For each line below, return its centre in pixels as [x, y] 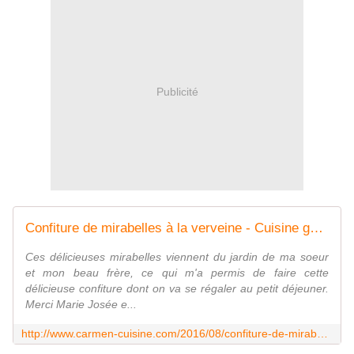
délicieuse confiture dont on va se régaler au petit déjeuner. [177, 289]
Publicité [177, 91]
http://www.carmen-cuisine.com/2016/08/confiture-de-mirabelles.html [322, 334]
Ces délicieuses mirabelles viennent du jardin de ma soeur [177, 257]
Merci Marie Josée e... [81, 305]
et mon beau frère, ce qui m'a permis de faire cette [177, 273]
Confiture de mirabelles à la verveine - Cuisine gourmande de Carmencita [316, 228]
